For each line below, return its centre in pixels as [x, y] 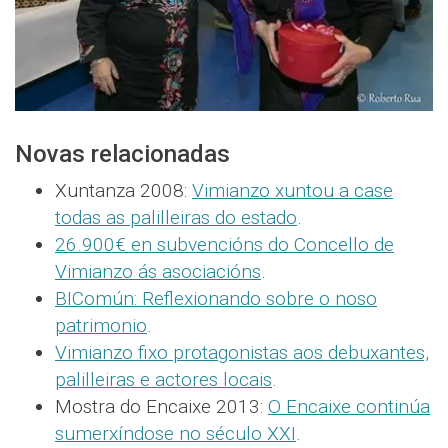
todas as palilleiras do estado [176, 218]
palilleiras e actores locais [163, 380]
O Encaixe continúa [349, 407]
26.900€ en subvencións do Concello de [224, 245]
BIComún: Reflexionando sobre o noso [216, 299]
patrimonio [101, 326]
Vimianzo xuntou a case [292, 191]
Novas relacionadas [122, 154]
